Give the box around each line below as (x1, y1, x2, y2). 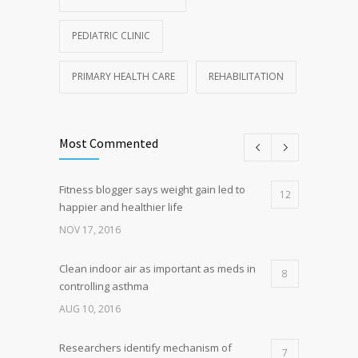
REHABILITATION (209, 70, 284, 84)
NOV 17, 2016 (59, 223, 121, 237)
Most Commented (59, 135, 158, 152)
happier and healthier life (59, 200, 183, 215)
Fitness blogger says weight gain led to (59, 182, 245, 197)
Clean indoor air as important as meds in (59, 261, 256, 276)
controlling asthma (59, 279, 149, 294)
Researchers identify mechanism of (59, 340, 232, 356)
